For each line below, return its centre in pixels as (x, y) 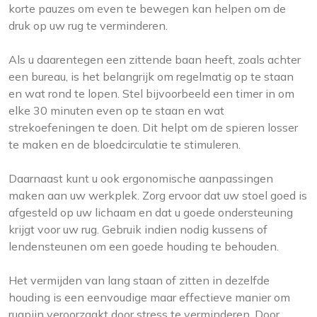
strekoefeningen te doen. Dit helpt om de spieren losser (153, 128)
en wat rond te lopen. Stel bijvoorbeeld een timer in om (151, 94)
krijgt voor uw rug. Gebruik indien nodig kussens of (138, 230)
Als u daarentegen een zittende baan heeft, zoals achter (155, 60)
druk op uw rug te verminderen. (88, 26)
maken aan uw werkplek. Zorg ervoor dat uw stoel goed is (158, 196)
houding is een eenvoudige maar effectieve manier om (149, 298)
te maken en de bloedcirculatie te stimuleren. (125, 145)
